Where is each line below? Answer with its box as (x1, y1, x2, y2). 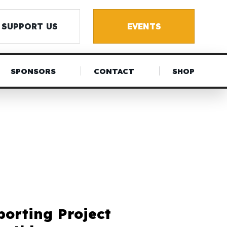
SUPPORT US (1, 21, 58, 31)
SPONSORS (10, 66, 56, 76)
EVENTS (127, 21, 161, 31)
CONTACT (93, 66, 134, 76)
